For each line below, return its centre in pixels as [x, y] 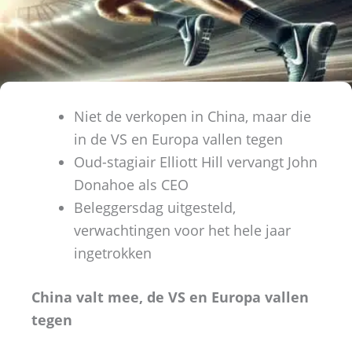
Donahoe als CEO [131, 185]
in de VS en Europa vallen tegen [178, 139]
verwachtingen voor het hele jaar [182, 231]
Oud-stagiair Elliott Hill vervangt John [196, 162]
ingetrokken [113, 253]
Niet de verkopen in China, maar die [192, 117]
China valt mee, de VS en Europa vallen [170, 297]
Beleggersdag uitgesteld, [155, 208]
